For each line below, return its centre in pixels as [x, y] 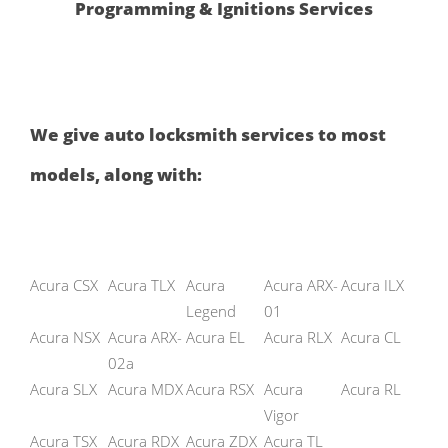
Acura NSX [65, 336]
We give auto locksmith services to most [208, 134]
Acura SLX [63, 388]
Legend [211, 310]
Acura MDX [145, 388]
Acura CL [371, 336]
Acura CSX [64, 284]
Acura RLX [298, 336]
